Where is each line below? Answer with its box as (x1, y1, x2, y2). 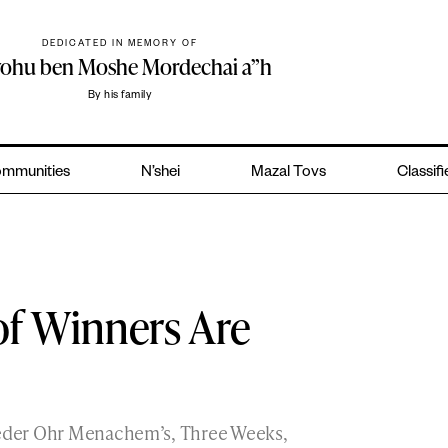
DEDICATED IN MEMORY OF (42, 40, 199, 51)
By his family (87, 90, 153, 103)
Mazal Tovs (250, 165, 326, 183)
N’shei (141, 165, 181, 183)
